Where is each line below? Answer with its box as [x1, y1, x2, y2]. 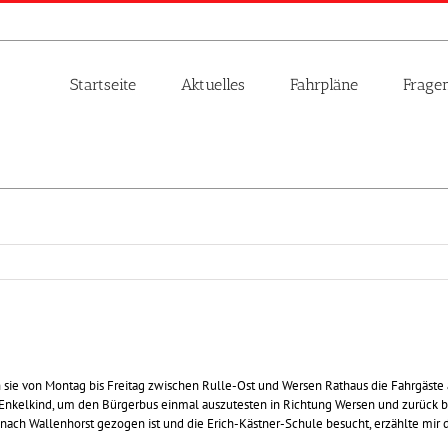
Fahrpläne [290, 74, 358, 94]
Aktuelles [181, 74, 245, 94]
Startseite [70, 74, 136, 94]
